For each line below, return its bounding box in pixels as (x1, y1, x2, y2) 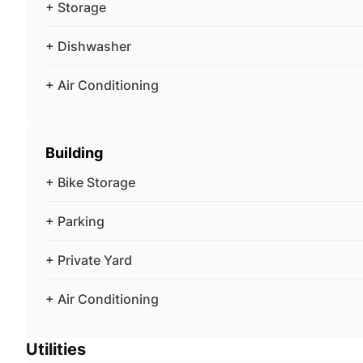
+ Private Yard (45, 251, 132, 268)
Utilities (26, 339, 86, 359)
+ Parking (45, 212, 105, 229)
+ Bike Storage (45, 173, 135, 190)
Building (45, 143, 103, 161)
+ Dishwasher (45, 37, 131, 54)
